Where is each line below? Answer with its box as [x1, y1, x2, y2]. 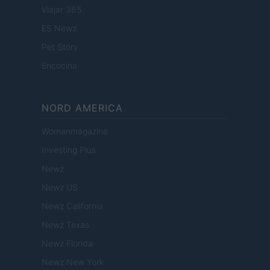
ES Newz [42, 23, 77, 34]
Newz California [42, 201, 103, 212]
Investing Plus [42, 145, 96, 155]
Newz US [42, 182, 78, 193]
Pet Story [42, 42, 78, 52]
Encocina [42, 60, 77, 71]
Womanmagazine [42, 126, 108, 137]
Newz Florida [42, 238, 93, 249]
